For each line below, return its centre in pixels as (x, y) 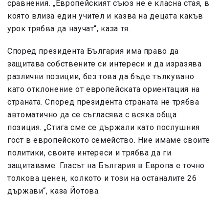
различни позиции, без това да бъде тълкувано (101, 77)
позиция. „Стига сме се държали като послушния (104, 128)
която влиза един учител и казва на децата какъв (106, 16)
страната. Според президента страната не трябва (103, 102)
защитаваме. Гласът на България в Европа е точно (106, 166)
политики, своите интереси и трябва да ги (89, 153)
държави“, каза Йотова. (54, 191)
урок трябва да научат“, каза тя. (69, 29)
